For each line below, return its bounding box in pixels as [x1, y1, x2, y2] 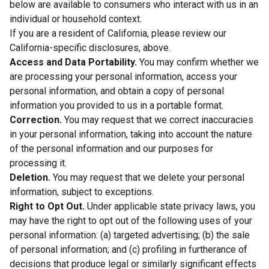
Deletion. [10, 171, 50, 183]
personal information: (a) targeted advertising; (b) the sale [10, 229, 250, 241]
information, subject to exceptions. [10, 186, 154, 198]
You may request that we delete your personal [50, 171, 244, 183]
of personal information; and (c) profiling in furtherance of [10, 243, 247, 255]
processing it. [10, 157, 67, 169]
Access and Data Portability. [10, 56, 137, 68]
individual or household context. [10, 13, 142, 25]
